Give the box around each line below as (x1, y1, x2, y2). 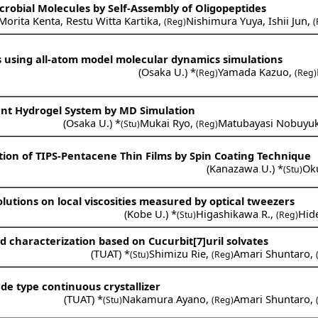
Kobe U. (127, 206, 166, 221)
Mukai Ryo (140, 115, 191, 130)
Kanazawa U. (209, 160, 273, 175)
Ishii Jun (268, 13, 308, 28)
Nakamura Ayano (122, 291, 207, 306)
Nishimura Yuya (186, 13, 263, 28)
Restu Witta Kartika (66, 13, 159, 28)
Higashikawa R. (196, 206, 271, 221)
